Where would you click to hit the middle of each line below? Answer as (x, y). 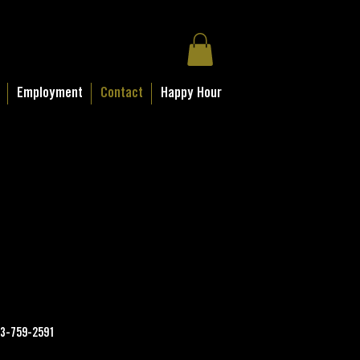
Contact (121, 93)
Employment (49, 93)
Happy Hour (191, 93)
